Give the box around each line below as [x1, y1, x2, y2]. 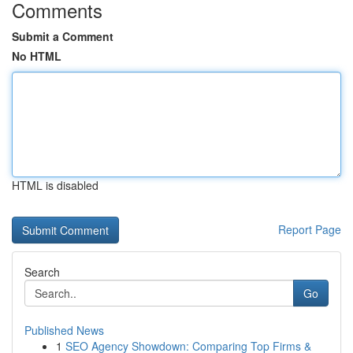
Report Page [278, 221, 341, 237]
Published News [24, 322, 104, 338]
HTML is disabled [12, 177, 98, 193]
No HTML [12, 48, 61, 64]
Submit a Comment [12, 28, 113, 44]
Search [24, 264, 60, 280]
